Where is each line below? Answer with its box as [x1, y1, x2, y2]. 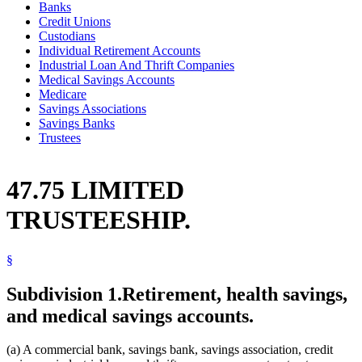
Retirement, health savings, [122, 283, 347, 305]
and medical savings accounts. [6, 305, 254, 326]
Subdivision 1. [6, 283, 122, 305]
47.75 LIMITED [6, 175, 184, 205]
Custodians [39, 28, 95, 43]
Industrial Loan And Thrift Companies [39, 57, 234, 72]
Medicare [39, 86, 86, 101]
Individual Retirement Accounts [39, 43, 200, 57]
